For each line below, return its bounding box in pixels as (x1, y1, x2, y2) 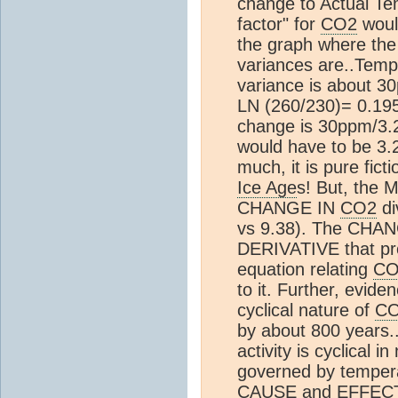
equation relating (237, 259, 373, 280)
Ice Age (237, 178, 297, 198)
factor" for (237, 14, 321, 35)
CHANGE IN (237, 198, 340, 219)
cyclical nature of (237, 300, 375, 321)
